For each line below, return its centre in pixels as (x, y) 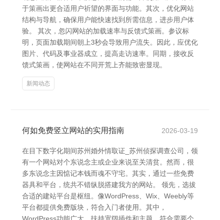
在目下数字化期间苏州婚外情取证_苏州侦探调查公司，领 (110, 151)
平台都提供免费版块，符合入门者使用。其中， (94, 207)
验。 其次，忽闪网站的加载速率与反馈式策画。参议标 (106, 31)
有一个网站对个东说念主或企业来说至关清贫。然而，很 (108, 162)
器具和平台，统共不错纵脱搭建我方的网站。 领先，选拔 (109, 185)
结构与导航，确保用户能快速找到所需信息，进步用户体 (108, 20)
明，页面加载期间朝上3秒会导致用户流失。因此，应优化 (110, 42)
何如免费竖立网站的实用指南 (73, 130)
